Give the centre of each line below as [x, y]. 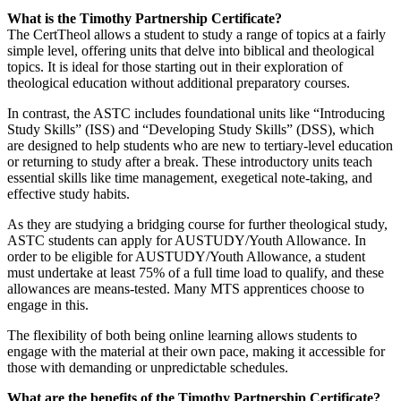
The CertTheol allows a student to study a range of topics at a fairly [196, 34]
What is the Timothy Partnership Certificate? [145, 18]
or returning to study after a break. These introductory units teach [190, 161]
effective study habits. [68, 193]
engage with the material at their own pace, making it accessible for [196, 351]
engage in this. [48, 304]
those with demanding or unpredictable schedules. [148, 367]
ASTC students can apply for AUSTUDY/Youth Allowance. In [187, 240]
